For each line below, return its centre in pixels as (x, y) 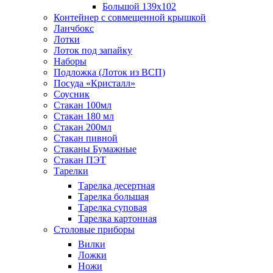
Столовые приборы (94, 229)
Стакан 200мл (83, 127)
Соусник (72, 94)
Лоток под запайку (93, 50)
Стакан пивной (86, 138)
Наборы (70, 61)
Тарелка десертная (116, 185)
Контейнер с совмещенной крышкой (130, 17)
